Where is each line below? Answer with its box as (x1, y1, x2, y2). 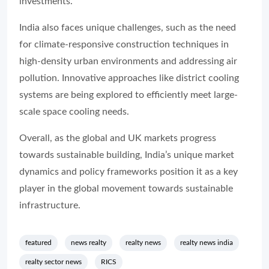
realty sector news (25, 258, 82, 265)
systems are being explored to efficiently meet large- (19, 89, 238, 100)
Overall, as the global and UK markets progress (19, 133, 216, 143)
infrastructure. (19, 200, 80, 210)
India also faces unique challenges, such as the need (19, 22, 236, 32)
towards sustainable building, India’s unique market (19, 150, 234, 160)
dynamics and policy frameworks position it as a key (19, 166, 238, 177)
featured (25, 238, 52, 246)
